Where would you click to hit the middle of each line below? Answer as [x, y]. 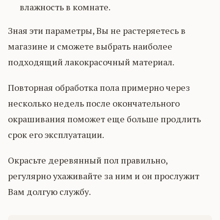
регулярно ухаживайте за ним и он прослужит [104, 176]
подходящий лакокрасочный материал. [91, 62]
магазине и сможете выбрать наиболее [90, 46]
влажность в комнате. [65, 7]
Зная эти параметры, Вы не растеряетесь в [97, 30]
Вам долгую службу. [49, 192]
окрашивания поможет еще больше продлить [104, 119]
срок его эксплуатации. [56, 135]
